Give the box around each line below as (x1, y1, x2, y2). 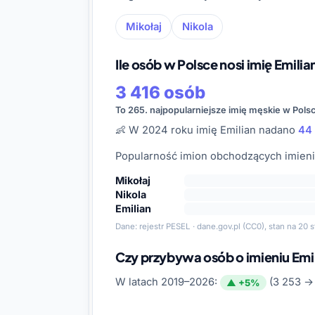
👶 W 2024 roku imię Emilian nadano (115, 123, 298, 136)
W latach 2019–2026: (115, 276, 220, 289)
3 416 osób (115, 82, 205, 103)
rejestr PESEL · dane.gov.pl (139, 221, 240, 231)
